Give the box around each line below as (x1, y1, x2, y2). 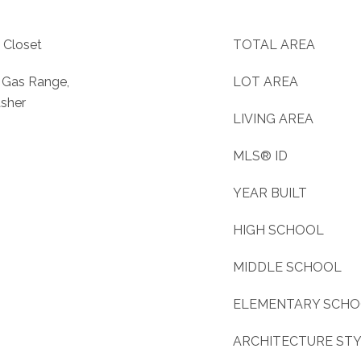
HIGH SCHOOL (233, 222, 324, 238)
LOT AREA (233, 74, 298, 89)
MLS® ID (233, 148, 288, 164)
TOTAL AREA (233, 37, 315, 52)
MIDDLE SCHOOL (233, 259, 342, 275)
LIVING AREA (233, 111, 313, 127)
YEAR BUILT (233, 185, 307, 201)
